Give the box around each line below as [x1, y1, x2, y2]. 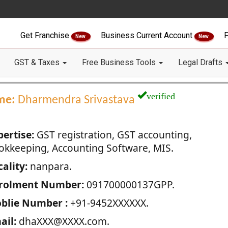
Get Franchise [20, 31, 71, 40]
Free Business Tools [82, 58, 158, 67]
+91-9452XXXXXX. [67, 196, 149, 210]
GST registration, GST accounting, [34, 128, 192, 141]
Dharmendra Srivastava [15, 94, 137, 106]
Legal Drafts [178, 58, 224, 67]
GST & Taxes [14, 58, 62, 67]
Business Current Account [101, 31, 194, 40]
